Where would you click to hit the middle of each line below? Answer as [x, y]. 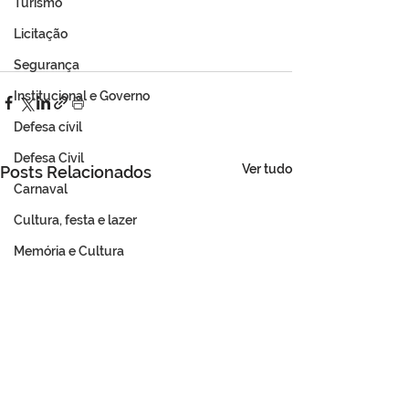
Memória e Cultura [69, 251]
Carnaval [41, 189]
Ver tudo [267, 169]
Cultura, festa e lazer [75, 220]
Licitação [41, 34]
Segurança [47, 65]
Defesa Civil [49, 158]
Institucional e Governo [82, 96]
